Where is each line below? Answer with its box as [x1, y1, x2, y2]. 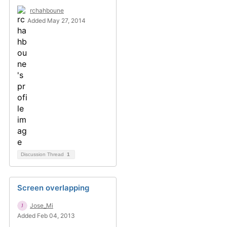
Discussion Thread [21, 152, 65, 157]
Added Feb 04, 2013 [17, 212, 75, 219]
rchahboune [30, 7, 64, 14]
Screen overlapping [17, 183, 89, 193]
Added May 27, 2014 [27, 17, 86, 24]
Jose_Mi [30, 202, 53, 209]
